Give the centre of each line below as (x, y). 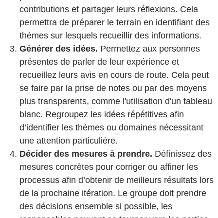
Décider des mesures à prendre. (86, 154)
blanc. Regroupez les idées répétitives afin (102, 114)
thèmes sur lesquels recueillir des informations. (110, 35)
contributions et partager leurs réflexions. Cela (109, 9)
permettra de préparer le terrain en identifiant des (115, 22)
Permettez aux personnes (149, 48)
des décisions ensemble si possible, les (96, 206)
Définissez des (182, 154)
